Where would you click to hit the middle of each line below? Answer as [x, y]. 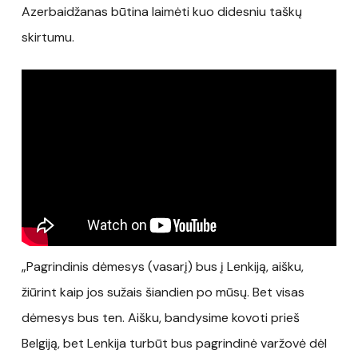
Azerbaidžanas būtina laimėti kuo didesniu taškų [161, 11]
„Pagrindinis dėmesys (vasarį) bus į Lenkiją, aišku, [162, 267]
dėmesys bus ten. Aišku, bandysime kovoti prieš [160, 318]
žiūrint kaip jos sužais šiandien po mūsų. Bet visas [163, 292]
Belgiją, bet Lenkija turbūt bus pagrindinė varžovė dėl [174, 344]
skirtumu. [48, 37]
